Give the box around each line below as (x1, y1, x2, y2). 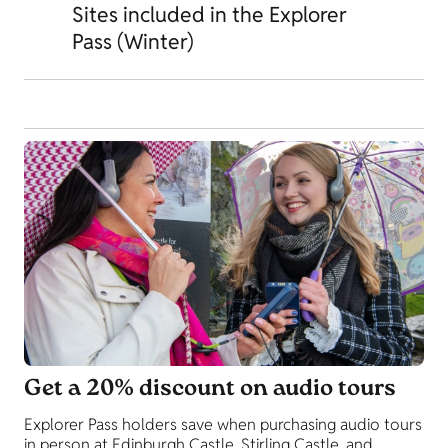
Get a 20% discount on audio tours (24, 373, 396, 408)
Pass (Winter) (72, 27, 194, 55)
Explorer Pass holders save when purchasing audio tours (24, 414, 422, 436)
